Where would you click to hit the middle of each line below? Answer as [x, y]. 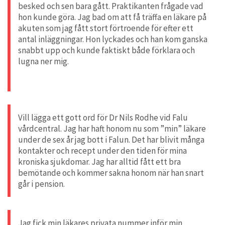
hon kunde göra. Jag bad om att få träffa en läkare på [112, 17]
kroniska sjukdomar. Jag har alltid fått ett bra [99, 161]
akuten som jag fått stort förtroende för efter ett [106, 28]
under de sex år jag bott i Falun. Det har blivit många [111, 139]
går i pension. [41, 184]
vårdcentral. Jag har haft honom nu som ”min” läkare [112, 128]
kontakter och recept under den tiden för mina [102, 150]
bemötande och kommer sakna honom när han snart [111, 173]
